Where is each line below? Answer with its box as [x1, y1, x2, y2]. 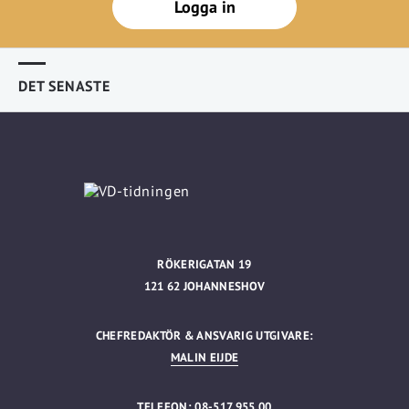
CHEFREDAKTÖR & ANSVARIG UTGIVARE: [95, 327, 314, 343]
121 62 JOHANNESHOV [143, 278, 266, 294]
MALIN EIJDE [170, 349, 239, 365]
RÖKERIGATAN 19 [157, 256, 252, 272]
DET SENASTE [18, 76, 110, 95]
